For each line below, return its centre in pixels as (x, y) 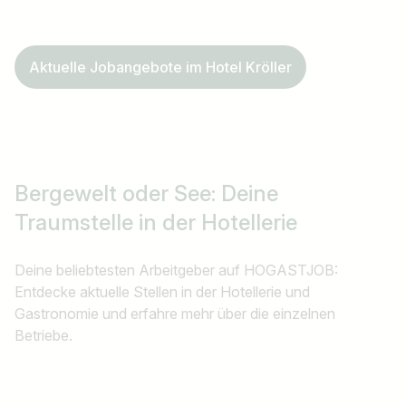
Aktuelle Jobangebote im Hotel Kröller (160, 68)
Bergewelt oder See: (118, 194)
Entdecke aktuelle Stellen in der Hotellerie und (162, 292)
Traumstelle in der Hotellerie (156, 223)
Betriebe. (45, 336)
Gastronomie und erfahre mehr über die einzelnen (175, 314)
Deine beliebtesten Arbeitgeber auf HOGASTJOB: (176, 271)
